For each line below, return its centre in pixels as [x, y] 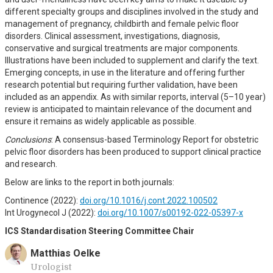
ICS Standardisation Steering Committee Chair [100, 231]
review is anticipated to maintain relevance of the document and [128, 109]
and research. [31, 164]
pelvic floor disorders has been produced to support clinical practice [133, 152]
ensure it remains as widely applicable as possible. [101, 121]
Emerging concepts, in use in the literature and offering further [125, 73]
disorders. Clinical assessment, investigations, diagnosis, [112, 36]
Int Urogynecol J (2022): [51, 213]
